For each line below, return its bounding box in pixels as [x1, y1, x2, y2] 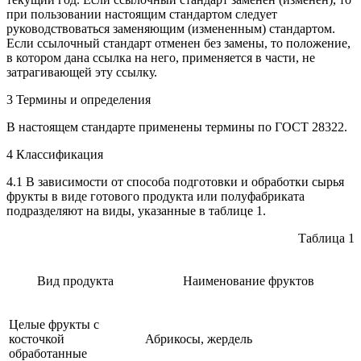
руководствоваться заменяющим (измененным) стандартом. [6, 21, 335, 35]
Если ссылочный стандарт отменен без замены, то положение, [6, 35, 351, 50]
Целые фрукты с [9, 317, 99, 331]
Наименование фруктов [183, 273, 314, 288]
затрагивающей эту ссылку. [6, 64, 157, 79]
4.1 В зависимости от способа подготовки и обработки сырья [6, 174, 344, 189]
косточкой [9, 331, 64, 346]
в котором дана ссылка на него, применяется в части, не [6, 50, 315, 64]
